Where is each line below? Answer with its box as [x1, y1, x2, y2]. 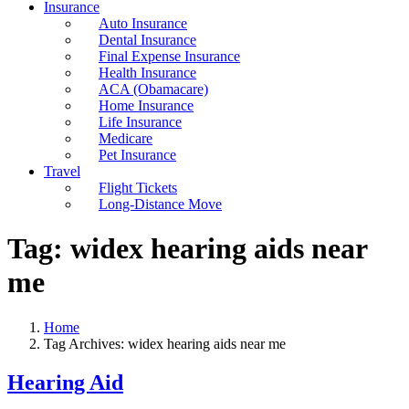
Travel [44, 163, 80, 179]
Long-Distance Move [99, 196, 222, 212]
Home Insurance [99, 98, 194, 113]
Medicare [99, 131, 152, 146]
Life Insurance [99, 114, 182, 130]
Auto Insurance [99, 16, 187, 31]
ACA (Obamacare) [99, 81, 208, 97]
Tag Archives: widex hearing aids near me [44, 335, 286, 351]
